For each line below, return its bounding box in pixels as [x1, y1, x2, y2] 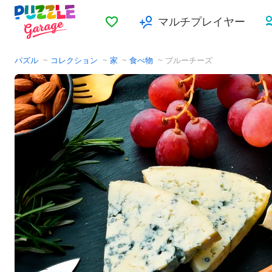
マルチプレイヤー [158, 16, 245, 28]
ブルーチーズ [165, 56, 213, 65]
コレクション [50, 56, 98, 65]
